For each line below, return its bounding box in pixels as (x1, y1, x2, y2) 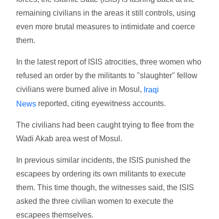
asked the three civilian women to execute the (16, 197, 174, 206)
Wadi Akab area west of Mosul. (16, 134, 123, 143)
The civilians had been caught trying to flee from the (16, 121, 195, 130)
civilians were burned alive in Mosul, (16, 85, 144, 93)
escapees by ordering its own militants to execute (16, 170, 186, 178)
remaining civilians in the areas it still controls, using (16, 8, 196, 17)
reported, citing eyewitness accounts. (36, 99, 166, 108)
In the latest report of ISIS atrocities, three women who (16, 57, 202, 66)
